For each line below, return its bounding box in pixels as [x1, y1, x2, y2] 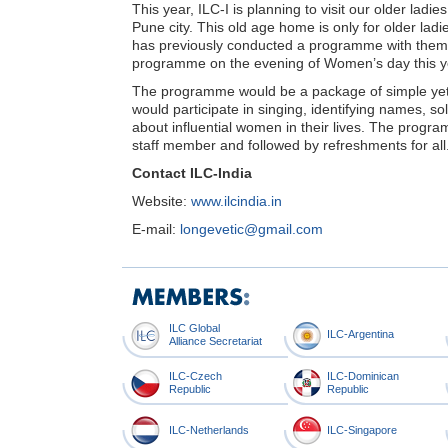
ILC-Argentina [327, 327, 394, 340]
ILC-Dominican [327, 369, 399, 382]
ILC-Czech [169, 369, 222, 382]
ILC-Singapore [327, 423, 397, 436]
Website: [132, 192, 191, 209]
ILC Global [169, 321, 220, 334]
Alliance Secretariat [169, 334, 262, 347]
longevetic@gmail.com [180, 220, 323, 237]
